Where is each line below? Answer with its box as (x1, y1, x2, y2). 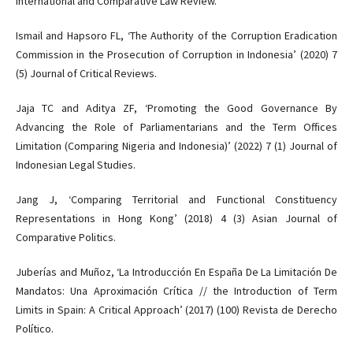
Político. (15, 321, 54, 336)
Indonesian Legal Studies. (15, 157, 136, 172)
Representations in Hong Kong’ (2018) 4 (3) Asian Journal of (15, 210, 338, 225)
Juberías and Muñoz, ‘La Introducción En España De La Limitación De (15, 264, 338, 279)
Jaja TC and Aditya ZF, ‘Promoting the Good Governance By (15, 100, 338, 115)
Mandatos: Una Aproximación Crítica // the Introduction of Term (15, 283, 338, 298)
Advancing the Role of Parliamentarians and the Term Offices (15, 119, 338, 134)
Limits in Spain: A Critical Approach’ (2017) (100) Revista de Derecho (15, 302, 338, 317)
